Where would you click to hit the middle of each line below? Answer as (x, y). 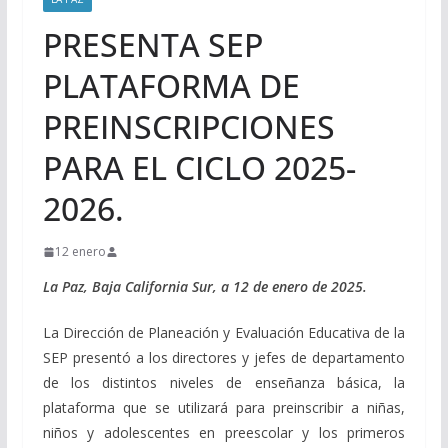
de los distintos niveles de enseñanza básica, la (224, 383)
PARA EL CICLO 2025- (199, 168)
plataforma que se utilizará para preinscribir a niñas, (224, 408)
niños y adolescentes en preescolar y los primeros (224, 433)
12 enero (80, 252)
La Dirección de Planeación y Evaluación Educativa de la (224, 333)
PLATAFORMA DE (171, 86)
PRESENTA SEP (152, 45)
